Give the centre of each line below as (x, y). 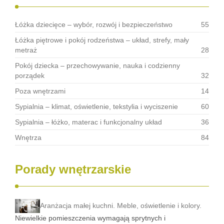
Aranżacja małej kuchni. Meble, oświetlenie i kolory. (121, 205)
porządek (30, 75)
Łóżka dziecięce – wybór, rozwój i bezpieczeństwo (94, 24)
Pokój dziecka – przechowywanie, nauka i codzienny (97, 65)
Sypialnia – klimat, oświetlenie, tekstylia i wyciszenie (96, 106)
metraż (26, 50)
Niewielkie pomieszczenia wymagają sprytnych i (90, 218)
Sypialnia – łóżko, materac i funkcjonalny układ (88, 122)
